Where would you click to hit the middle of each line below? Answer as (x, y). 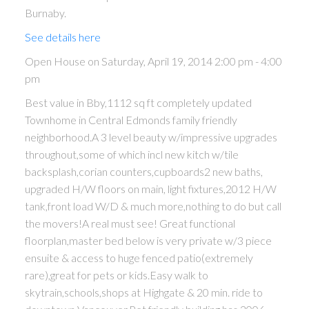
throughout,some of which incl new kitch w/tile (131, 154)
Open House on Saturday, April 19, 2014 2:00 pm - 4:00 (153, 61)
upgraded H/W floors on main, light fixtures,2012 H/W (150, 189)
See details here (62, 37)
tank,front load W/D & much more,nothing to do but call (153, 206)
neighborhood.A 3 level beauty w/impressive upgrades (151, 137)
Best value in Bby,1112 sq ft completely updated (138, 103)
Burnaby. (45, 13)
